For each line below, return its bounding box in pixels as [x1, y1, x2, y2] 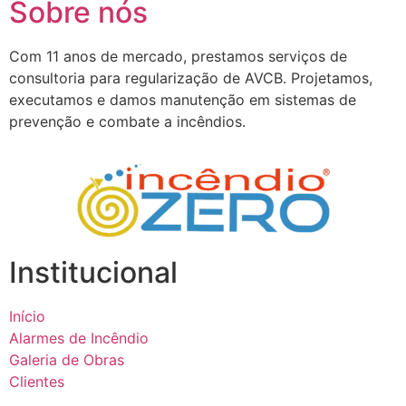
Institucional [9, 254, 178, 290]
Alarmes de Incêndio [9, 328, 149, 347]
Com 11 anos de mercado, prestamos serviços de [9, 47, 347, 66]
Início [9, 306, 45, 325]
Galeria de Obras [9, 350, 124, 369]
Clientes [9, 372, 64, 391]
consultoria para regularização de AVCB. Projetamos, [9, 69, 372, 88]
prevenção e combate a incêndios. [9, 112, 250, 131]
